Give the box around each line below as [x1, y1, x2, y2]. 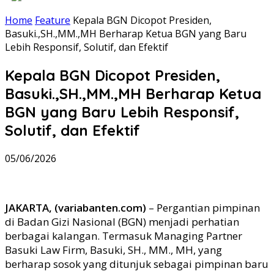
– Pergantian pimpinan [146, 200, 260, 215]
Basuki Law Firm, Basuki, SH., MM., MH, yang [5, 242, 222, 257]
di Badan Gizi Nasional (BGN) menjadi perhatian [5, 214, 239, 229]
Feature [35, 13, 70, 27]
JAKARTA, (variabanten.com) [5, 200, 146, 215]
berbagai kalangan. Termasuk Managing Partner [5, 228, 242, 243]
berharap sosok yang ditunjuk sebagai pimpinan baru [5, 256, 268, 271]
